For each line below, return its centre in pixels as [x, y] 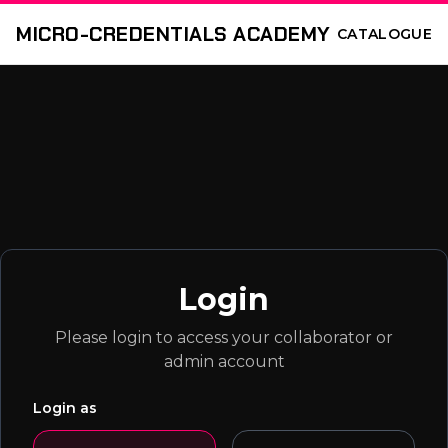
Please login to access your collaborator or [224, 337]
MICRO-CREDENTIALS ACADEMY [173, 34]
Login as [65, 408]
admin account [224, 361]
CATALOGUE [384, 34]
